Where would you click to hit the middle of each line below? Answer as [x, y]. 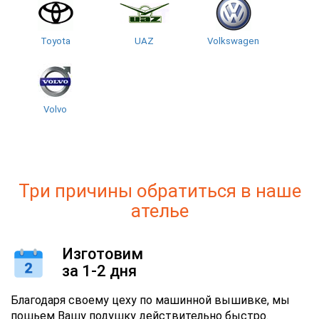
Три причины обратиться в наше [159, 191]
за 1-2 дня [99, 271]
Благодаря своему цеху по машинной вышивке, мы [150, 300]
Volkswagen [233, 41]
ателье [159, 211]
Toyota [55, 41]
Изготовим [103, 254]
